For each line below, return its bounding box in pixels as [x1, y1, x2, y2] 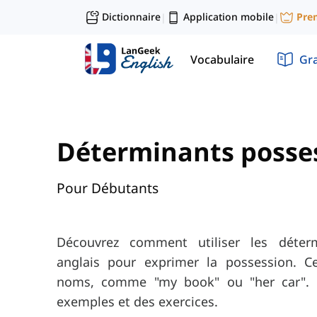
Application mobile [183, 10, 274, 23]
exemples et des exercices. [57, 293, 218, 311]
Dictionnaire [102, 10, 161, 23]
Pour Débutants [57, 178, 158, 198]
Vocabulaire [190, 51, 254, 67]
